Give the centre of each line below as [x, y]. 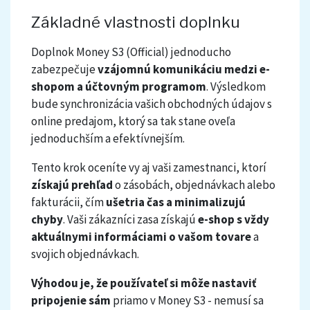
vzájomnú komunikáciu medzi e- [184, 70]
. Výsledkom [236, 87]
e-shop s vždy [234, 220]
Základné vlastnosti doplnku [136, 22]
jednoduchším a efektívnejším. [108, 139]
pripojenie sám [71, 301]
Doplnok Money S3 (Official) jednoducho [131, 52]
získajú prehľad [72, 185]
